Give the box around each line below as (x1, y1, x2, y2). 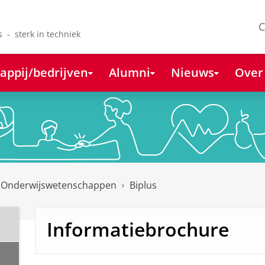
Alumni (108, 63, 150, 80)
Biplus (130, 179, 157, 192)
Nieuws (170, 63, 214, 80)
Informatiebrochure (46, 216, 229, 243)
